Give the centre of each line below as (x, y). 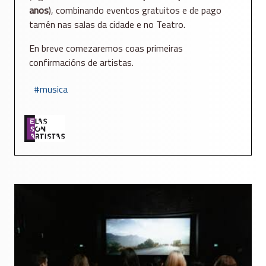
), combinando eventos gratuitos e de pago (135, 10)
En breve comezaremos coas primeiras (106, 48)
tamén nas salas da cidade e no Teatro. (107, 24)
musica (54, 89)
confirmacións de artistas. (81, 62)
